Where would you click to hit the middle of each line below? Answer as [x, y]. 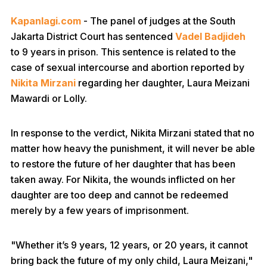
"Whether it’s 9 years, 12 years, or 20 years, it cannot [129, 245]
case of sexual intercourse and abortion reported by [128, 67]
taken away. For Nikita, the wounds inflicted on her [123, 179]
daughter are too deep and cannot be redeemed [119, 195]
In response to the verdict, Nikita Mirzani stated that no [133, 133]
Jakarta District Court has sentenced [93, 36]
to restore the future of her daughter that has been [123, 164]
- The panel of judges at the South [158, 21]
